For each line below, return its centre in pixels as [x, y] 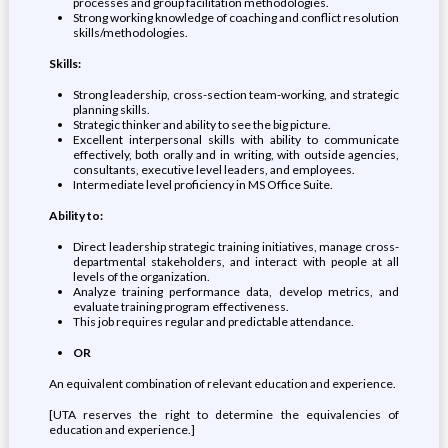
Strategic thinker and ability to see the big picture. [201, 124]
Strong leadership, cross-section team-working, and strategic [236, 94]
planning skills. [111, 109]
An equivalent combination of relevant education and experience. [222, 383]
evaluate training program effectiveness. [180, 306]
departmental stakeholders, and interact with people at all [236, 261]
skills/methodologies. [130, 32]
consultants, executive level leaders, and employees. [213, 169]
